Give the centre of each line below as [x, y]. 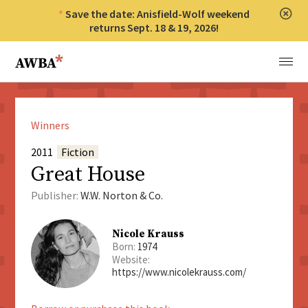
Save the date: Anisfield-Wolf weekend [157, 14]
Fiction [77, 152]
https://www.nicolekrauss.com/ [179, 272]
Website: [131, 260]
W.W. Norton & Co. [121, 196]
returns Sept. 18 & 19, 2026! [154, 27]
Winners [50, 125]
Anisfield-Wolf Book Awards [85, 56]
